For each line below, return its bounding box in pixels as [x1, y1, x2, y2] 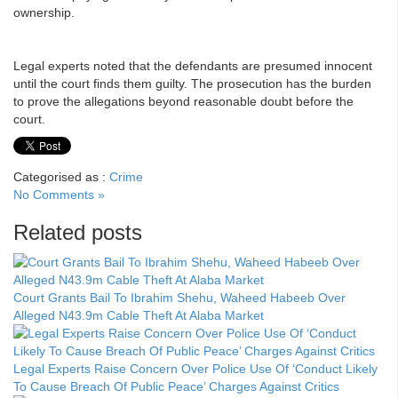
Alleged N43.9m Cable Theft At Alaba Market [13, 307, 264, 322]
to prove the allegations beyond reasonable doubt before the [13, 93, 354, 108]
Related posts [13, 219, 142, 244]
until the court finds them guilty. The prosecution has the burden [13, 76, 371, 91]
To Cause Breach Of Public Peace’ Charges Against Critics [13, 378, 339, 394]
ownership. [13, 4, 75, 20]
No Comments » [13, 187, 105, 202]
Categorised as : [13, 169, 109, 184]
